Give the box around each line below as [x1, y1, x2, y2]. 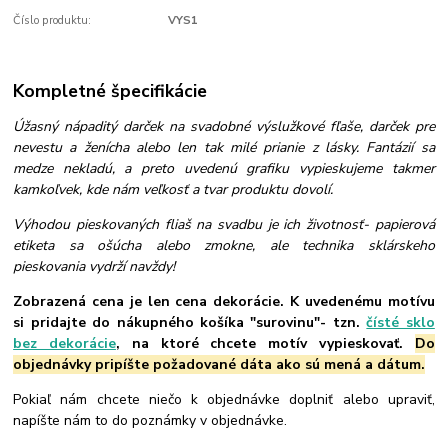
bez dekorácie [13, 334, 116, 354]
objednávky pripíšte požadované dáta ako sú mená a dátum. [13, 355, 426, 375]
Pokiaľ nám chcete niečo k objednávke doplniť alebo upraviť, [13, 390, 435, 410]
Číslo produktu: [13, 12, 92, 28]
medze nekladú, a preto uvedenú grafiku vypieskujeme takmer [13, 159, 435, 179]
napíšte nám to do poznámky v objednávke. [13, 411, 288, 431]
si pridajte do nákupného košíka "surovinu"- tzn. [13, 313, 367, 333]
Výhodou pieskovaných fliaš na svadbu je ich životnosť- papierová [13, 215, 435, 235]
